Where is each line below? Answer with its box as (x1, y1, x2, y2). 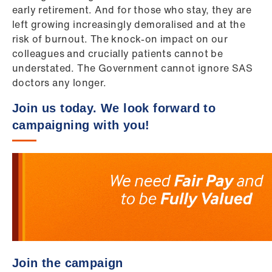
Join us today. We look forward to (12, 101, 216, 115)
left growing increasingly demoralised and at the (12, 17, 246, 32)
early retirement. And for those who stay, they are (12, 2, 251, 17)
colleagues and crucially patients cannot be (12, 46, 223, 61)
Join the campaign (12, 256, 123, 270)
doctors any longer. (12, 75, 107, 90)
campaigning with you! (12, 118, 150, 132)
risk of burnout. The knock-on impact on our (12, 32, 228, 46)
